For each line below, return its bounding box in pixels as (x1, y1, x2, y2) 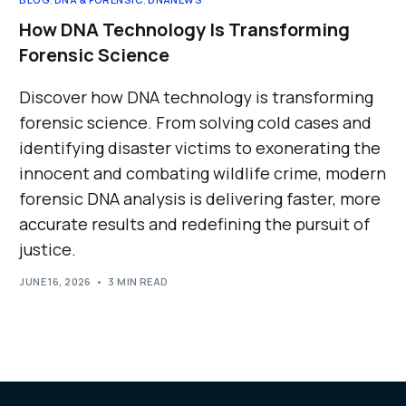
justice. (19, 237, 77, 260)
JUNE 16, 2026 (19, 275, 92, 289)
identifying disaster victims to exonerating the (19, 136, 382, 159)
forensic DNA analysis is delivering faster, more (19, 187, 382, 209)
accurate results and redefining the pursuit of (19, 212, 371, 235)
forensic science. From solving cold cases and (19, 111, 372, 133)
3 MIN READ (108, 275, 169, 289)
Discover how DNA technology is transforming (19, 85, 374, 108)
